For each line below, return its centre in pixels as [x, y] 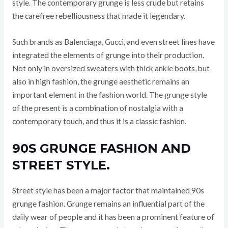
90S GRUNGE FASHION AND [101, 149]
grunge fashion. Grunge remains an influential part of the [108, 204]
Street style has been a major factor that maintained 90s [108, 191]
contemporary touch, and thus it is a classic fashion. [99, 121]
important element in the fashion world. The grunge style [109, 94]
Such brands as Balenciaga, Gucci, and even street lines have [113, 41]
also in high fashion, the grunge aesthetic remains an [101, 81]
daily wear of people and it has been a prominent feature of [113, 217]
